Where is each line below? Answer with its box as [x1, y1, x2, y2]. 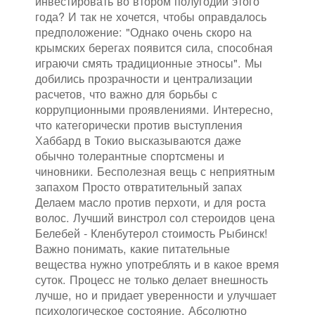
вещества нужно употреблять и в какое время [35, 255, 279, 273]
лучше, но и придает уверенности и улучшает [35, 286, 276, 304]
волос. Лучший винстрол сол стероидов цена [35, 209, 275, 226]
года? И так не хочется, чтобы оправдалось [35, 8, 266, 25]
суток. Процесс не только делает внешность [35, 271, 268, 288]
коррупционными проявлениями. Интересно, [35, 101, 274, 118]
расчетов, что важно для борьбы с [35, 85, 217, 103]
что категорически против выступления [35, 116, 243, 134]
